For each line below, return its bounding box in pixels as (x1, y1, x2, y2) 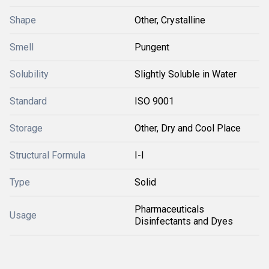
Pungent (134, 41, 169, 53)
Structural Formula (10, 150, 85, 161)
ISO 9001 (134, 95, 174, 107)
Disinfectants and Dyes (134, 216, 233, 227)
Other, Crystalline (134, 14, 205, 26)
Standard (10, 95, 47, 107)
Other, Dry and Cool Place (134, 122, 241, 134)
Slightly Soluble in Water (134, 68, 237, 80)
